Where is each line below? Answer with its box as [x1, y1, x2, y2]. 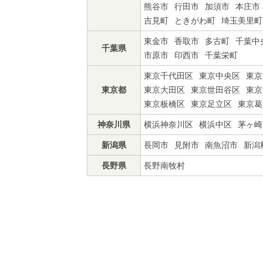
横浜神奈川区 [144, 120, 193, 129]
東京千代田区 [144, 71, 193, 80]
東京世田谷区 [191, 85, 240, 95]
